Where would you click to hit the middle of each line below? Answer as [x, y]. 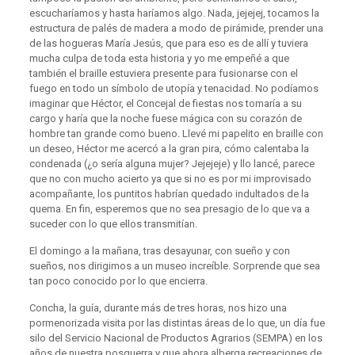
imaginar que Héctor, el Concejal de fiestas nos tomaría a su [165, 104]
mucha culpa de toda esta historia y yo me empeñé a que [159, 59]
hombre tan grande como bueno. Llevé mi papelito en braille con [176, 134]
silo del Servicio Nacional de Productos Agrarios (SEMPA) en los [176, 338]
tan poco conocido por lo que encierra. [118, 281]
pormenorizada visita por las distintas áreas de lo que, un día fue [177, 323]
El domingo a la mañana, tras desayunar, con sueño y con [159, 251]
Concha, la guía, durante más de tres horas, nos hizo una [158, 308]
